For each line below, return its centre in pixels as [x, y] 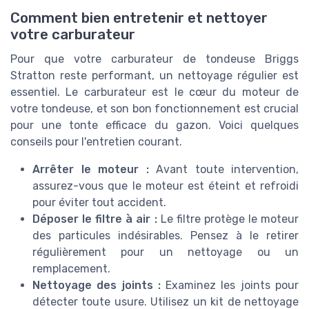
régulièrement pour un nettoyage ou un [166, 252]
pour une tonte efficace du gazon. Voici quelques [154, 125]
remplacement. [71, 268]
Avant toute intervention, [223, 169]
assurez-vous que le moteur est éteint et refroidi [166, 186]
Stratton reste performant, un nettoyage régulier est [154, 75]
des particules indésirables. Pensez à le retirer [166, 235]
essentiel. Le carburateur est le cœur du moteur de [154, 92]
